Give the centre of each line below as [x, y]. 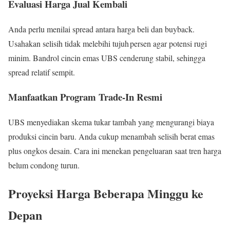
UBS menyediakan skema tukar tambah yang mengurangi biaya [111, 122]
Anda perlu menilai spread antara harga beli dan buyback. [101, 29]
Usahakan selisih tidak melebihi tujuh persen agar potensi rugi [108, 43]
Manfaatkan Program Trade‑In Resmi [85, 97]
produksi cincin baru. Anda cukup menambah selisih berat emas [111, 137]
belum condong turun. [44, 165]
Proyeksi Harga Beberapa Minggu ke [106, 193]
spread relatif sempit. [42, 72]
